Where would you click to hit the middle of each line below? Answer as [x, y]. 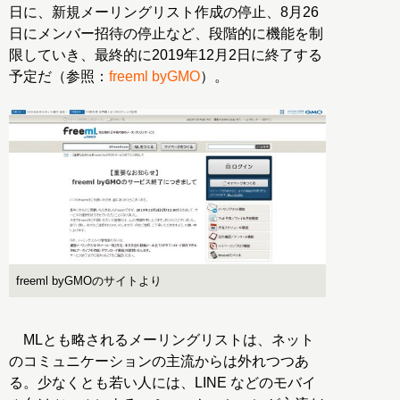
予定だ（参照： [59, 76]
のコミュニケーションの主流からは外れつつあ [159, 362]
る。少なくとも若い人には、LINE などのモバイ [162, 383]
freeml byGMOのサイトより [89, 281]
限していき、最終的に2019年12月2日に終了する [166, 54]
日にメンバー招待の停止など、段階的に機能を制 [166, 33]
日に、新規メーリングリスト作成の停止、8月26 [164, 12]
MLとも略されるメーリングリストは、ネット [162, 340]
